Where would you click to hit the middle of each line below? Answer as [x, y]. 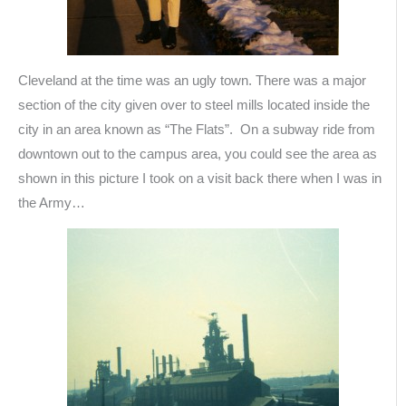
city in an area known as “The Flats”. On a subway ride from [197, 129]
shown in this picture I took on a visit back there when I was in [200, 178]
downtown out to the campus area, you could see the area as [198, 154]
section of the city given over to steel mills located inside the [194, 105]
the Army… [52, 203]
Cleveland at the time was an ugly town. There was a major [192, 80]
